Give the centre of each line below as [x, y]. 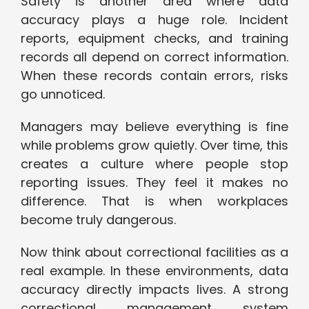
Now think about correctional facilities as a [154, 252]
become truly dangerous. [98, 220]
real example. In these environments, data [154, 271]
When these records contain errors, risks [154, 76]
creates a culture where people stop [154, 164]
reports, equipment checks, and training [154, 39]
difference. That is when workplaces [154, 201]
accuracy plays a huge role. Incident [154, 20]
